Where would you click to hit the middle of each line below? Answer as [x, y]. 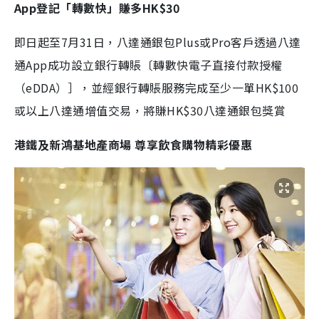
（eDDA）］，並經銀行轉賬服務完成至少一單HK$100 [157, 88]
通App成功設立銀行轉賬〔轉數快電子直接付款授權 [148, 65]
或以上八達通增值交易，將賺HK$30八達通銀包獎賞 [150, 111]
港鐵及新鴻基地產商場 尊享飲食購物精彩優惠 [134, 145]
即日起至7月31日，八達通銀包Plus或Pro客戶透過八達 [158, 42]
